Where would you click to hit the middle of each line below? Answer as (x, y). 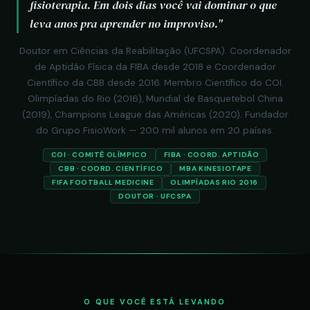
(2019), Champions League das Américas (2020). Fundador (155, 115)
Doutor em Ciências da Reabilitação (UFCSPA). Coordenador (155, 51)
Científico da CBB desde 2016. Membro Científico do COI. (155, 83)
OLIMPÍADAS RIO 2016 (215, 182)
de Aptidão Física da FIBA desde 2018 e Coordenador (155, 67)
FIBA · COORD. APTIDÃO (211, 155)
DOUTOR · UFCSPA (155, 196)
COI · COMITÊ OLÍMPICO (99, 155)
